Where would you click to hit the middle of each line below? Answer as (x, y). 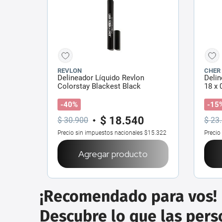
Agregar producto (113, 154)
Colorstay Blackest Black (99, 86)
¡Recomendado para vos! (128, 196)
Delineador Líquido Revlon (101, 78)
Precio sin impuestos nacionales (100, 133)
